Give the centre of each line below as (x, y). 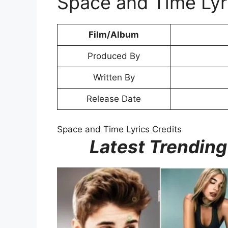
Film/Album (114, 35)
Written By (114, 78)
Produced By (114, 56)
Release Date (114, 99)
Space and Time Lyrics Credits (119, 129)
